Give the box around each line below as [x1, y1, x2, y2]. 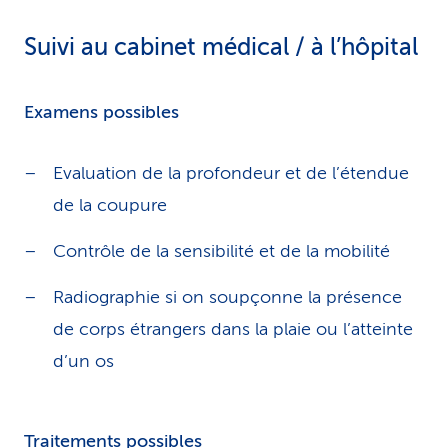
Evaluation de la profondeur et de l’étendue [53, 163, 409, 183]
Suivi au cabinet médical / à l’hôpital [24, 34, 418, 61]
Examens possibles [24, 102, 179, 122]
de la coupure [53, 195, 167, 215]
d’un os [53, 351, 114, 371]
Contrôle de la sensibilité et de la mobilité [53, 241, 390, 261]
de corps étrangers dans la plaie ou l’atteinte [53, 319, 413, 339]
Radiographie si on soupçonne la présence [53, 287, 402, 307]
